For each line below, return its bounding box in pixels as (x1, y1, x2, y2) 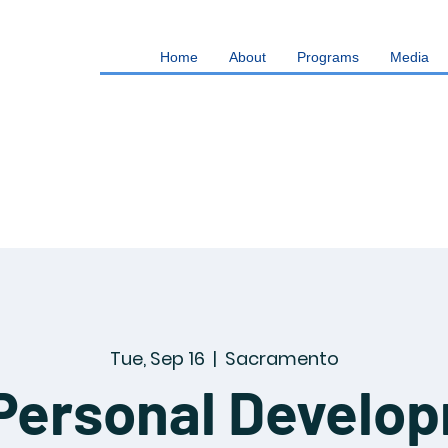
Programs (297, 49, 359, 65)
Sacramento (224, 346, 339, 371)
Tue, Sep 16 (109, 346, 205, 371)
